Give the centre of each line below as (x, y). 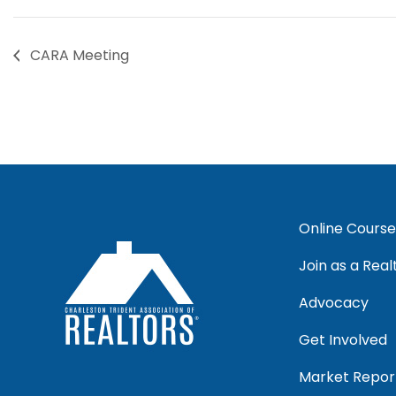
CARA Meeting (78, 56)
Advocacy (333, 303)
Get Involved (343, 340)
